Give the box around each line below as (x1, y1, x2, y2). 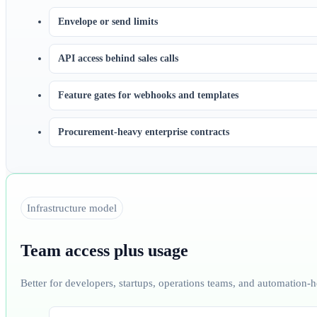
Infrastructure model (27, 202, 117, 214)
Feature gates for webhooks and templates (58, 89, 238, 100)
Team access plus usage (21, 241, 188, 260)
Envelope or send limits (58, 16, 158, 27)
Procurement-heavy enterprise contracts (58, 126, 229, 137)
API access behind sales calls (58, 52, 178, 64)
